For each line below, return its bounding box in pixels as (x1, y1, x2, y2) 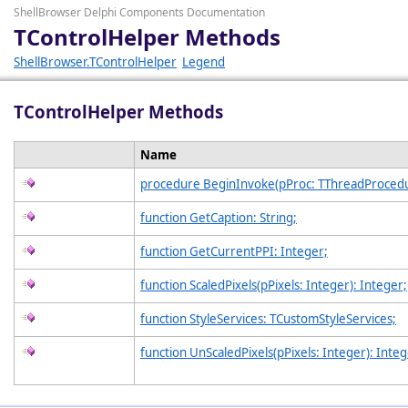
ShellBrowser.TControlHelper (14, 54, 177, 70)
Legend (182, 54, 225, 70)
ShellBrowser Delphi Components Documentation (14, 5, 265, 20)
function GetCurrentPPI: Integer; (140, 243, 328, 260)
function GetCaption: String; (140, 209, 297, 226)
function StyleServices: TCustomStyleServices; (140, 311, 396, 327)
